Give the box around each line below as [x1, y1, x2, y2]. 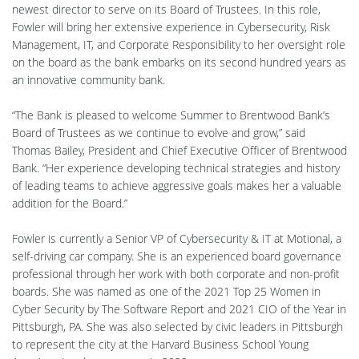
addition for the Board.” [12, 195, 127, 211]
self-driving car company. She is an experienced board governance [12, 248, 341, 264]
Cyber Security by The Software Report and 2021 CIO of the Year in [12, 301, 346, 317]
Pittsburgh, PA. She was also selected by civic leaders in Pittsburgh [12, 318, 343, 334]
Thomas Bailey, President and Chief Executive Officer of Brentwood [12, 142, 347, 158]
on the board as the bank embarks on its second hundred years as [12, 54, 346, 70]
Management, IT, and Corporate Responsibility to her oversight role [12, 36, 345, 52]
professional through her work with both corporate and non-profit [12, 265, 340, 281]
